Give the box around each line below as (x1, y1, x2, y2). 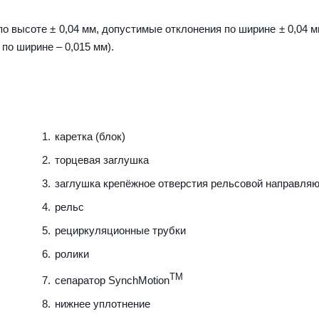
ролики (54, 247, 89, 260)
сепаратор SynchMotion (54, 273, 169, 286)
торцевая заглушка (54, 153, 149, 166)
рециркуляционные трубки (54, 224, 186, 236)
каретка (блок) (54, 130, 125, 142)
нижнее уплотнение (54, 297, 150, 310)
